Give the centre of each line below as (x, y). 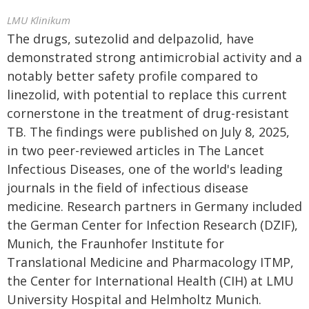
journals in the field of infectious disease (128, 188)
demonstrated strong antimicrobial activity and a (154, 57)
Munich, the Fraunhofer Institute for (116, 243)
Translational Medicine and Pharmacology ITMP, (150, 262)
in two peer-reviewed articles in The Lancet (136, 150)
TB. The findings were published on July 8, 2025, (148, 132)
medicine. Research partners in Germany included (154, 206)
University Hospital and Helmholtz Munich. (134, 299)
